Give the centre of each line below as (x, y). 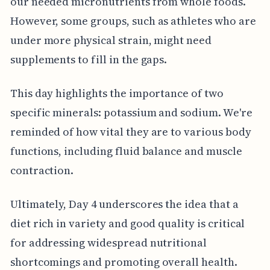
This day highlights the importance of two (117, 93)
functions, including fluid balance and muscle (126, 151)
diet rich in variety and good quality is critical (127, 223)
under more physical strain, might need (111, 40)
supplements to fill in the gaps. (89, 59)
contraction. (42, 170)
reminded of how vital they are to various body (130, 131)
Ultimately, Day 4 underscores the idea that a (124, 204)
